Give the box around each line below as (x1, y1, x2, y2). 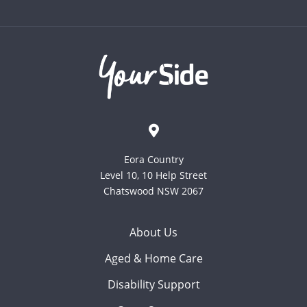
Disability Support (107, 276, 200, 292)
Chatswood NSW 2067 (103, 184, 204, 197)
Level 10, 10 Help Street (100, 168, 207, 182)
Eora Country (123, 152, 184, 166)
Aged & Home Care (104, 250, 203, 266)
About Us (130, 224, 177, 240)
